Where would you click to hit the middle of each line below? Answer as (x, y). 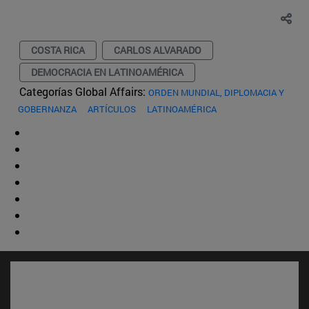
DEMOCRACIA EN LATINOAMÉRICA (107, 72)
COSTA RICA (58, 50)
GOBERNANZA (47, 109)
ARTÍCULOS (112, 109)
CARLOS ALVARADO (158, 50)
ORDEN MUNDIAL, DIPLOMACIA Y (216, 92)
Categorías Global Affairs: (84, 91)
